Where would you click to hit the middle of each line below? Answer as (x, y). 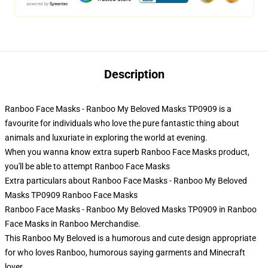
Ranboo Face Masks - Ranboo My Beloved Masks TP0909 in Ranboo (131, 209)
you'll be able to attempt (50, 166)
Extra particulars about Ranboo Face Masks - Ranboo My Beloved (126, 181)
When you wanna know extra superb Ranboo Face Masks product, (127, 152)
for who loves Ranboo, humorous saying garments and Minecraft (125, 252)
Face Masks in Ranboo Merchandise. (73, 224)
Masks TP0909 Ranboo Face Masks (71, 195)
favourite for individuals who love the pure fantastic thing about (122, 123)
